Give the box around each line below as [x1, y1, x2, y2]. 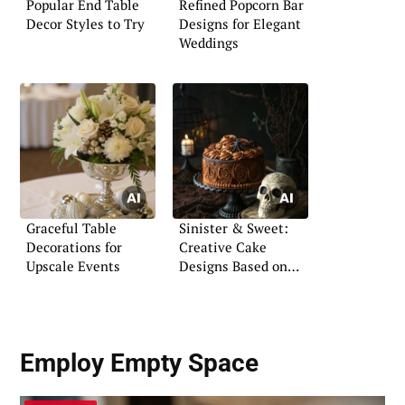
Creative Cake [179, 238, 267, 257]
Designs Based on [179, 257, 287, 276]
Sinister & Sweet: [179, 219, 288, 238]
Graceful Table [26, 219, 117, 238]
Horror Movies [179, 276, 268, 295]
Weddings [179, 33, 239, 52]
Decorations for [26, 238, 122, 257]
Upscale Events [26, 257, 120, 276]
